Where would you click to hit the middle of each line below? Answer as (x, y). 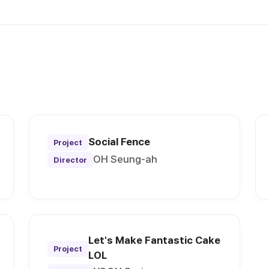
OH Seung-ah (125, 159)
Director (71, 160)
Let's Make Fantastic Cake (155, 240)
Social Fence (119, 142)
